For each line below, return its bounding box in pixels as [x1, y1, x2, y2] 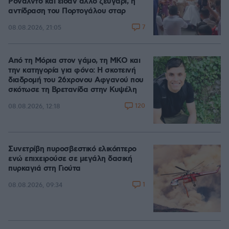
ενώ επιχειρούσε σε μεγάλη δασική [8, 154, 132, 164]
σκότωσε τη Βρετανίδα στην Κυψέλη [8, 85, 136, 95]
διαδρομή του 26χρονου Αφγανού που [8, 75, 144, 85]
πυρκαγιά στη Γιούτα [8, 164, 81, 174]
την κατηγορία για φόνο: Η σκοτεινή [8, 65, 135, 76]
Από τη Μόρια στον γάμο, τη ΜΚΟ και [8, 56, 140, 66]
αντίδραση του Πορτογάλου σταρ [8, 6, 126, 16]
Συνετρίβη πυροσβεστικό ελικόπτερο [8, 144, 136, 154]
